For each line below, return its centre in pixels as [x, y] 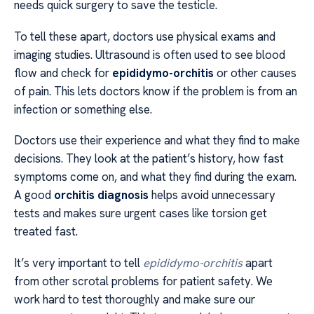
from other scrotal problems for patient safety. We [143, 281]
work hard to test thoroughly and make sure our [135, 299]
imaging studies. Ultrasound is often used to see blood [150, 54]
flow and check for [63, 73]
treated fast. [46, 232]
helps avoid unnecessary [212, 195]
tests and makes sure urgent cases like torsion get [141, 213]
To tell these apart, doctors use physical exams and [145, 36]
